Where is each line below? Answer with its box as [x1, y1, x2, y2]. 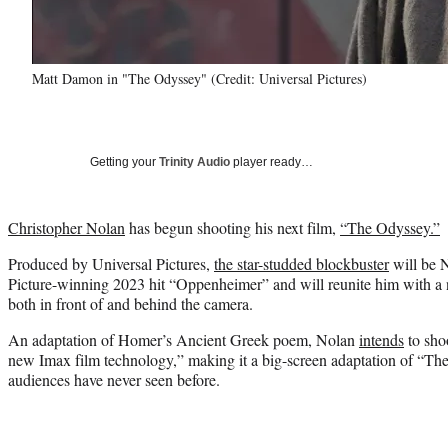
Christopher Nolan [8, 216, 125, 238]
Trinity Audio [159, 154, 230, 169]
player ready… [230, 154, 313, 169]
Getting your [90, 154, 159, 169]
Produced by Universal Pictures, [8, 252, 214, 274]
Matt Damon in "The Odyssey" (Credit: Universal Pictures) [32, 68, 367, 88]
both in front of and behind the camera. [8, 292, 253, 314]
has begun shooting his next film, [125, 216, 340, 238]
